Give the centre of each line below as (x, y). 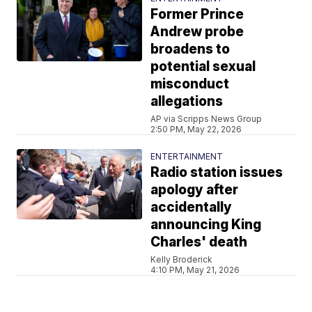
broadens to (190, 49)
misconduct (190, 84)
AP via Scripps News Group (206, 118)
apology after (195, 189)
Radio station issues (217, 172)
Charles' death (199, 242)
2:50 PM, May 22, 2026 (196, 129)
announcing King (206, 224)
